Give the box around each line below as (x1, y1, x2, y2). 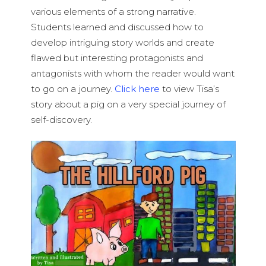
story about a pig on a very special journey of (30, 99, 226, 110)
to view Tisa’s (159, 83, 219, 94)
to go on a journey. (30, 83, 115, 94)
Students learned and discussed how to (30, 21, 204, 33)
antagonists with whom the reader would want (30, 68, 235, 79)
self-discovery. (30, 114, 92, 125)
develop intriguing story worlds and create (30, 37, 214, 48)
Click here (114, 83, 160, 94)
